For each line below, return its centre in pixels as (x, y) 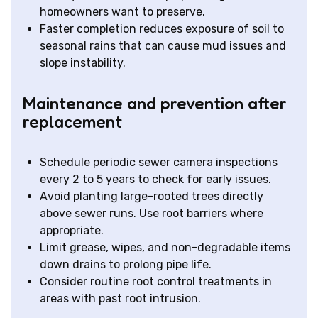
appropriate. (72, 231)
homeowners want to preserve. (122, 12)
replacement (72, 122)
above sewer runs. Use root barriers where (152, 214)
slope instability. (83, 63)
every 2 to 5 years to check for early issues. (155, 180)
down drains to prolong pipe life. (126, 265)
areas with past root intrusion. (120, 299)
